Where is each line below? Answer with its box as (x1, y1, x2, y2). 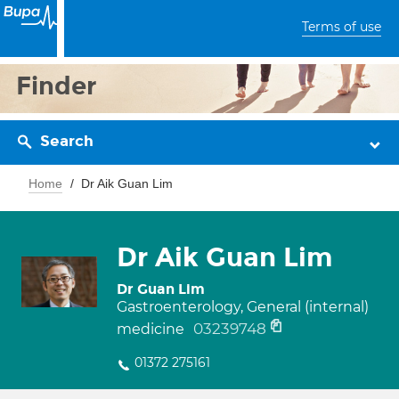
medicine (117, 321, 188, 338)
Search (40, 132, 94, 151)
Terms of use (302, 19, 381, 35)
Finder (16, 70, 97, 102)
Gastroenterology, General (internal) (117, 298, 369, 315)
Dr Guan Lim (117, 281, 205, 297)
